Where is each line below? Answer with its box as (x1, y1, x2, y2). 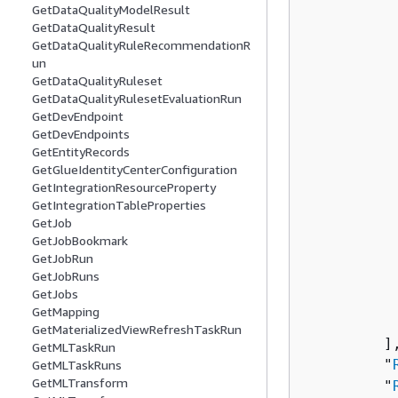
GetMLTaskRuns (32, 357, 122, 373)
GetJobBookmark (32, 233, 128, 249)
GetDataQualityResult (32, 20, 155, 36)
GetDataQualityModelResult (32, 2, 190, 18)
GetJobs (32, 286, 78, 302)
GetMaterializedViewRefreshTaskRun (32, 322, 242, 338)
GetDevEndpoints (32, 126, 130, 142)
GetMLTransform (32, 375, 128, 391)
